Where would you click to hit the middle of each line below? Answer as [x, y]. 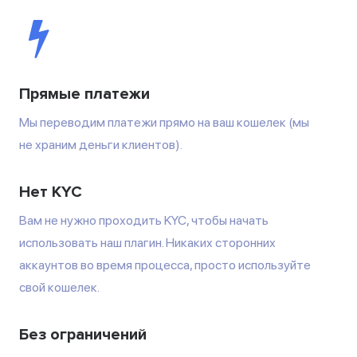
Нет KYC [51, 192]
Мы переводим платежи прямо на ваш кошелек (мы [164, 122]
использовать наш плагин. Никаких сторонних [147, 242]
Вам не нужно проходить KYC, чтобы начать [144, 220]
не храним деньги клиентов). [101, 144]
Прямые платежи [84, 94]
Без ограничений [83, 334]
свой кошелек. [59, 287]
